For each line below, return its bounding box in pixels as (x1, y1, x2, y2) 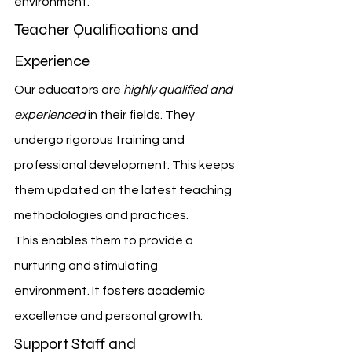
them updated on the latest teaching (14, 183, 234, 196)
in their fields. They (86, 108, 197, 121)
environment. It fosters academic (14, 284, 207, 297)
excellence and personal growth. (14, 309, 203, 322)
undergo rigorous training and (14, 133, 187, 146)
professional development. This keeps (14, 158, 237, 171)
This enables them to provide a (14, 233, 196, 247)
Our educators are (14, 82, 123, 96)
